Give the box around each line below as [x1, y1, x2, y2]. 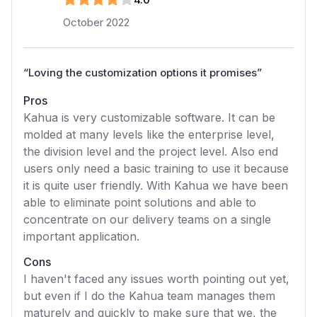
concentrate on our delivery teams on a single [23, 212, 271, 226]
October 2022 [63, 16, 129, 29]
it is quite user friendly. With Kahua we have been [23, 178, 288, 192]
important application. [23, 229, 139, 243]
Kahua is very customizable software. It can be [23, 110, 275, 125]
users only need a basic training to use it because [23, 161, 289, 175]
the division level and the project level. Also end [23, 144, 278, 158]
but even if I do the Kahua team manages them [23, 289, 275, 303]
